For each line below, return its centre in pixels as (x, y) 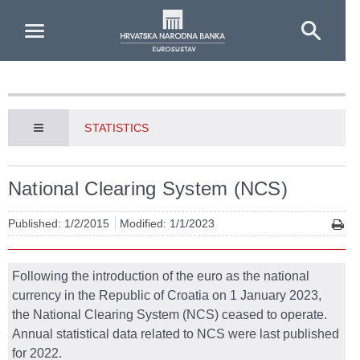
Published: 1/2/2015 (60, 223)
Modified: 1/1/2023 (167, 223)
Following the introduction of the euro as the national (161, 276)
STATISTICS (117, 128)
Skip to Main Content (65, 15)
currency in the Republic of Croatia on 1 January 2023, (167, 295)
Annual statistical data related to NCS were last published (176, 334)
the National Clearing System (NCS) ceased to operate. (170, 315)
